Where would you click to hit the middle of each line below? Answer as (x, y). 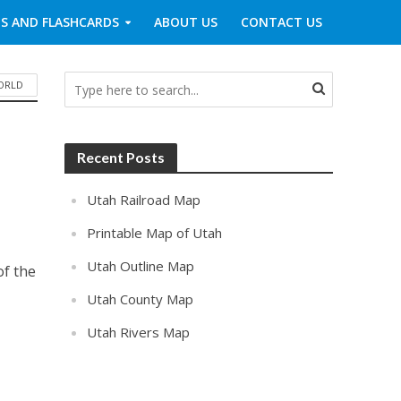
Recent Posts (121, 157)
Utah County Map (141, 299)
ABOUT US (185, 22)
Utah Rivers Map (139, 332)
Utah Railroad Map (144, 200)
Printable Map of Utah (155, 233)
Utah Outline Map (141, 266)
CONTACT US (281, 22)
